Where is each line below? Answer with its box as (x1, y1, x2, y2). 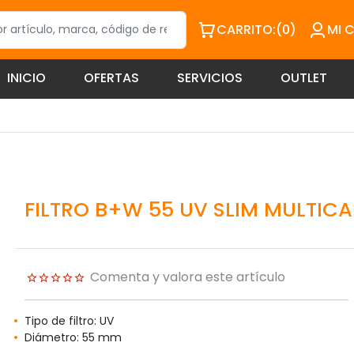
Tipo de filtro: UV (24, 313, 114, 330)
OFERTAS (84, 69, 139, 87)
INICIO (7, 69, 46, 87)
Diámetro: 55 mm (24, 330, 122, 346)
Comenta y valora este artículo (89, 268, 285, 287)
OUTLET (281, 69, 327, 87)
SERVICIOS (177, 69, 243, 87)
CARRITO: (217, 20, 277, 39)
